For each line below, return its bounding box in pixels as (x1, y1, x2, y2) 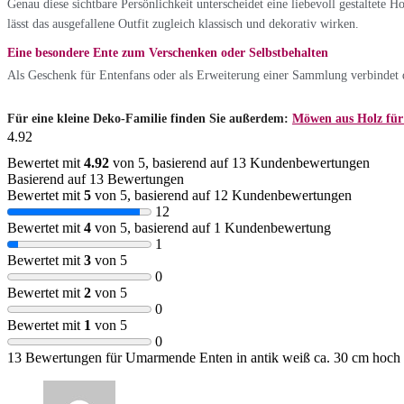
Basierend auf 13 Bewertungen (7, 170, 184, 187)
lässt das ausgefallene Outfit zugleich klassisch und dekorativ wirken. (7, 16, 359, 31)
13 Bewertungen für (7, 349, 125, 365)
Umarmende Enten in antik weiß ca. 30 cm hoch (125, 349, 400, 365)
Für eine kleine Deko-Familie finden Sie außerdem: (7, 111, 289, 125)
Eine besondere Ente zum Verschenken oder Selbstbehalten (7, 45, 328, 60)
